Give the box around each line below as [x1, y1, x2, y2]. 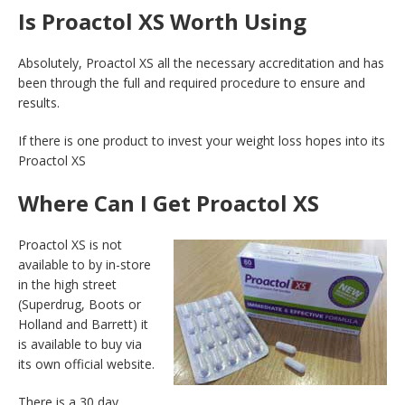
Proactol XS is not [18, 236, 122, 254]
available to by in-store [18, 256, 151, 274]
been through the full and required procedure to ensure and [18, 74, 365, 92]
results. [18, 94, 60, 112]
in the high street [18, 276, 117, 294]
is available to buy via [18, 335, 142, 353]
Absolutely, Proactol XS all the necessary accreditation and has [18, 54, 384, 72]
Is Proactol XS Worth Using [18, 6, 306, 37]
